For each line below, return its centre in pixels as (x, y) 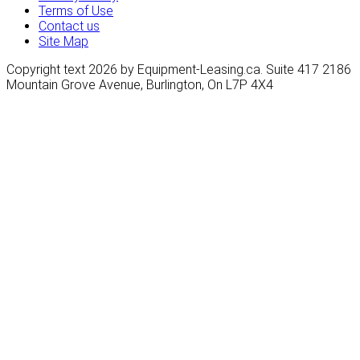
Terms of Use (76, 11)
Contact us (69, 27)
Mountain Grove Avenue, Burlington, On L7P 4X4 (140, 85)
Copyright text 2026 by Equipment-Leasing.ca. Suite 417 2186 (179, 70)
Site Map (63, 42)
